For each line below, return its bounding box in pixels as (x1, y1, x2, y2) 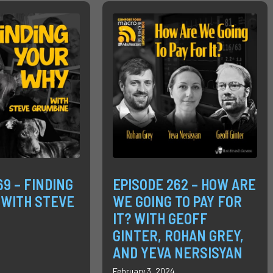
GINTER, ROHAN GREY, (112, 226, 244, 244)
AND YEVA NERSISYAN (112, 243, 243, 261)
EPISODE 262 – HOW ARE (112, 175, 256, 193)
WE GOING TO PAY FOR (112, 192, 242, 210)
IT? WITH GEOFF (112, 209, 208, 227)
